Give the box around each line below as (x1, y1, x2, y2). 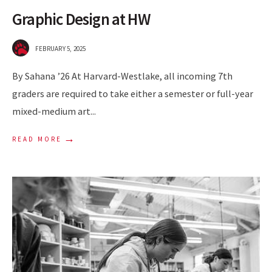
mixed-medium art (12, 105, 90, 118)
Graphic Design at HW (12, 9, 151, 30)
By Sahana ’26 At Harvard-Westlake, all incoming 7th (12, 70, 233, 83)
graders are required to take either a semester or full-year (12, 87, 253, 100)
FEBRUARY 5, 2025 (35, 44, 86, 53)
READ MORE (12, 135, 62, 144)
